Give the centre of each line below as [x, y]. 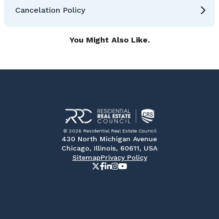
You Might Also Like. [109, 40]
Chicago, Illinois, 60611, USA [109, 148]
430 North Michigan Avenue [109, 139]
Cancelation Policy [50, 10]
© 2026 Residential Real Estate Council [109, 131]
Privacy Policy [124, 158]
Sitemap [86, 158]
